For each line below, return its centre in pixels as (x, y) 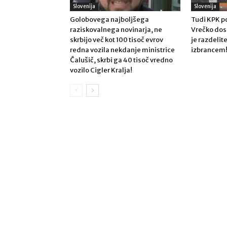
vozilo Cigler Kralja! (101, 70)
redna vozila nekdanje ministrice (122, 50)
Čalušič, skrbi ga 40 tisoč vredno (121, 60)
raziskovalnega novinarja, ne (116, 30)
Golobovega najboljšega (109, 20)
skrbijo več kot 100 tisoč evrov (117, 40)
